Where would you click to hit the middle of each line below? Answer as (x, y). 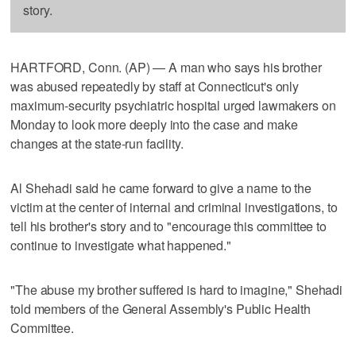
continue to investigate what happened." (121, 245)
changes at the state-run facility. (97, 143)
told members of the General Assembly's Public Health (161, 308)
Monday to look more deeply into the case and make (154, 124)
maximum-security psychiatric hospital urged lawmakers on (173, 105)
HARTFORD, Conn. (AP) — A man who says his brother (166, 67)
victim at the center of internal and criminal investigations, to (174, 207)
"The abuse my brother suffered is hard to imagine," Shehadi (177, 289)
